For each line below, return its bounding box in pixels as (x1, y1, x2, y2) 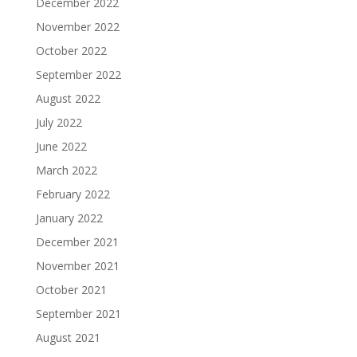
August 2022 (35, 91, 100, 107)
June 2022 (35, 139, 87, 155)
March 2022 (35, 163, 97, 178)
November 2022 (35, 19, 120, 35)
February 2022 (35, 186, 110, 202)
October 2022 (35, 43, 107, 59)
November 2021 (35, 258, 120, 274)
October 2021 (35, 282, 107, 298)
